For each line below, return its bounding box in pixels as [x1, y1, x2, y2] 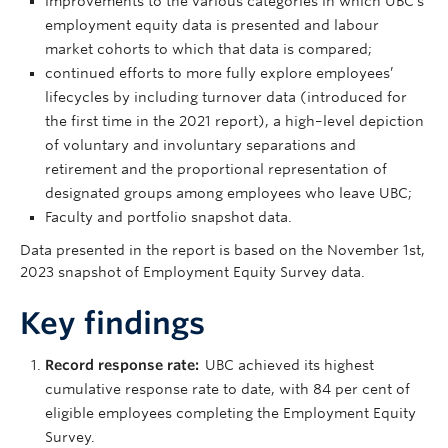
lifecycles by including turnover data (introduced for [45, 89, 407, 105]
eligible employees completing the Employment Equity [45, 405, 416, 421]
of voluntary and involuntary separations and [45, 137, 356, 153]
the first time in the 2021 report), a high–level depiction [45, 113, 424, 129]
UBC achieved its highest [201, 357, 374, 373]
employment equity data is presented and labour [45, 17, 379, 33]
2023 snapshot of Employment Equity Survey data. [20, 264, 369, 280]
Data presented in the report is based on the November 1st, [20, 242, 425, 258]
